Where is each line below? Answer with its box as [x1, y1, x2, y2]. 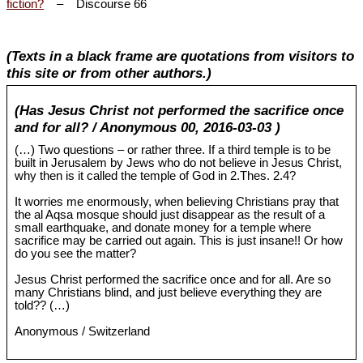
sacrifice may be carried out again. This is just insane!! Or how [15, 234, 344, 248]
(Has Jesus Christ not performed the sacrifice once [15, 102, 344, 119]
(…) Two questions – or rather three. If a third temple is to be [15, 143, 331, 157]
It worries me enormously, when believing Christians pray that [15, 195, 340, 209]
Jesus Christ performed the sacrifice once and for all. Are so [15, 273, 331, 287]
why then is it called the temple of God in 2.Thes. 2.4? [15, 169, 297, 183]
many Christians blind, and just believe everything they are [15, 286, 322, 300]
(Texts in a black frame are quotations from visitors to [6, 48, 354, 65]
